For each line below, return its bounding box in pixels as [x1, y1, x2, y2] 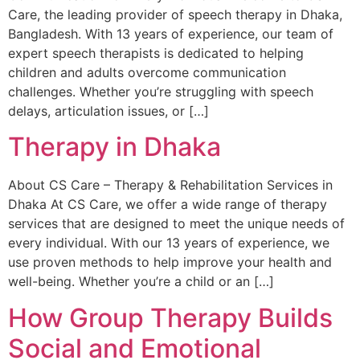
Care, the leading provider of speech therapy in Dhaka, [8, 6, 342, 22]
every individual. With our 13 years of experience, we [8, 235, 329, 252]
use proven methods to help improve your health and [8, 254, 332, 271]
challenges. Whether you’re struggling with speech [8, 83, 313, 100]
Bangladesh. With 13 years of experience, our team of [8, 25, 333, 42]
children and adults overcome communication [8, 63, 286, 80]
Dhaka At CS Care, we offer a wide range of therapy [8, 196, 327, 213]
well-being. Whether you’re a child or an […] [8, 273, 274, 290]
